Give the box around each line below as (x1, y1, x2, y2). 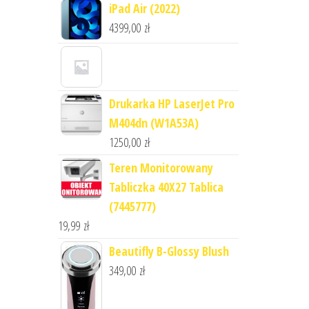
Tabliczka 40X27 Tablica (108, 179, 223, 195)
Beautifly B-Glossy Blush (108, 243, 229, 259)
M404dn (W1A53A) (108, 114, 199, 131)
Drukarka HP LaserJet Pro (108, 95, 235, 112)
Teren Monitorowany (108, 159, 213, 176)
